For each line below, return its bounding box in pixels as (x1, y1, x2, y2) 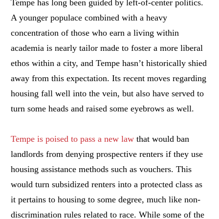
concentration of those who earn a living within (11, 27, 179, 38)
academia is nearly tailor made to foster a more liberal (11, 43, 203, 53)
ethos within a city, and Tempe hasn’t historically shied (11, 58, 207, 68)
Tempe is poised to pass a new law (11, 133, 134, 144)
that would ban (134, 133, 190, 144)
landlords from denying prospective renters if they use (11, 149, 203, 159)
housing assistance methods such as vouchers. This (11, 164, 192, 174)
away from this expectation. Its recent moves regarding (11, 73, 207, 83)
